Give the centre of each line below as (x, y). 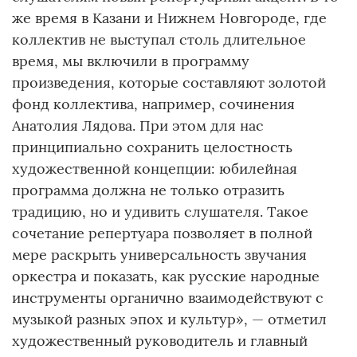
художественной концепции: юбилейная (155, 168)
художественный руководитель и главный (160, 340)
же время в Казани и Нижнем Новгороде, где (169, 18)
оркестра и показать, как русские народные (166, 276)
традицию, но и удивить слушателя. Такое (160, 211)
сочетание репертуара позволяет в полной (162, 233)
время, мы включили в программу (131, 61)
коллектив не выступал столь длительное (159, 39)
